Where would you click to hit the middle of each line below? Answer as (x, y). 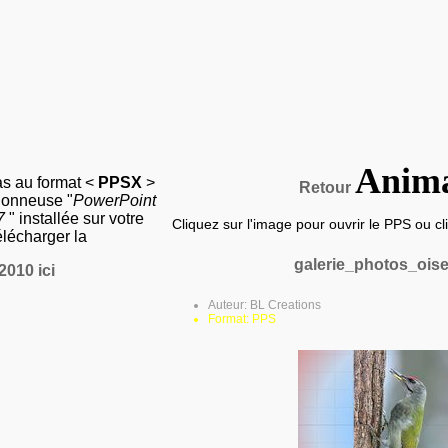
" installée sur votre (76, 218)
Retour (327, 187)
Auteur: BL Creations (264, 305)
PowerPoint (114, 200)
